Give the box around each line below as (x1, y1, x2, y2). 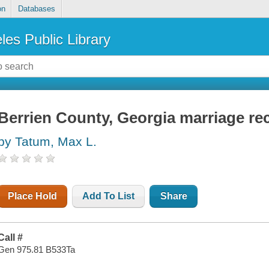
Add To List (82, 191, 135, 202)
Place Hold (8, 191, 58, 202)
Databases (17, 4, 55, 14)
